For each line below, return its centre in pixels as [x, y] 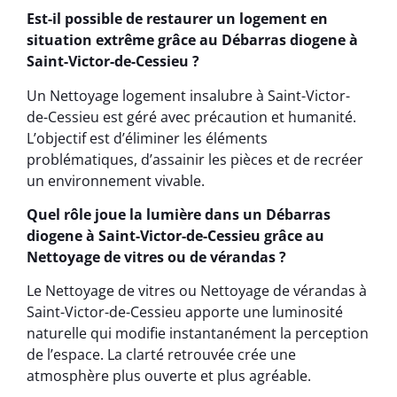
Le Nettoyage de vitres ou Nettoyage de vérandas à [197, 291]
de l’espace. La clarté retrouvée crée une [161, 355]
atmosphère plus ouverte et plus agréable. [169, 376]
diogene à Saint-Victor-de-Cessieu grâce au [175, 235]
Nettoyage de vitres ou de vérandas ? [156, 257]
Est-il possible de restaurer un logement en [177, 19]
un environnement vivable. [116, 180]
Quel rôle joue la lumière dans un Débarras [179, 214]
